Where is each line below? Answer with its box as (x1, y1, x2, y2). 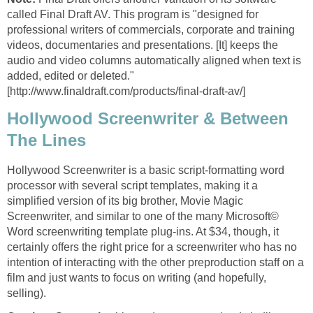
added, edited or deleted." (7, 70, 134, 82)
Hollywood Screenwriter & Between (7, 109, 289, 129)
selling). (7, 287, 46, 300)
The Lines (7, 131, 86, 150)
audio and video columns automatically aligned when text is (7, 54, 301, 67)
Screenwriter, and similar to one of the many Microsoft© (7, 210, 279, 223)
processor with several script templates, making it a (7, 180, 258, 192)
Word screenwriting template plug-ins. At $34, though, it (7, 226, 279, 238)
